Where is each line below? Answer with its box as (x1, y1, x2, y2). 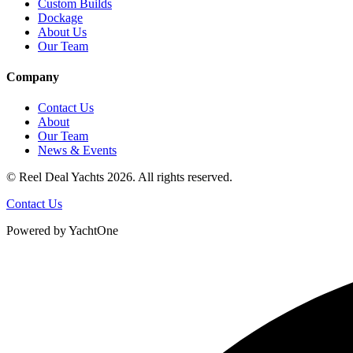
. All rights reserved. (132, 170, 232, 184)
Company (6, 69, 59, 84)
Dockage (38, 10, 83, 24)
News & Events (38, 143, 117, 158)
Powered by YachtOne (6, 224, 118, 238)
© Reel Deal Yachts (6, 170, 107, 184)
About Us (38, 24, 87, 39)
